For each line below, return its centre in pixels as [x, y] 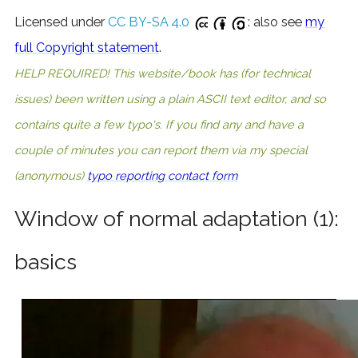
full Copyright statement [87, 48]
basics [46, 262]
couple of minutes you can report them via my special [161, 150]
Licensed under [61, 22]
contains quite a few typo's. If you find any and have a [159, 125]
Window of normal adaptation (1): [177, 219]
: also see [275, 22]
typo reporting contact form [162, 176]
